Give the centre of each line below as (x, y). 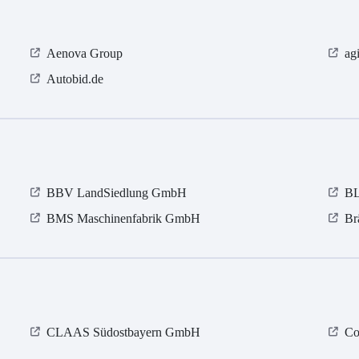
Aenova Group (85, 54)
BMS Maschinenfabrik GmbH (124, 219)
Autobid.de (75, 79)
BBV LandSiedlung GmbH (117, 193)
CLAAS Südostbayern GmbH (124, 333)
